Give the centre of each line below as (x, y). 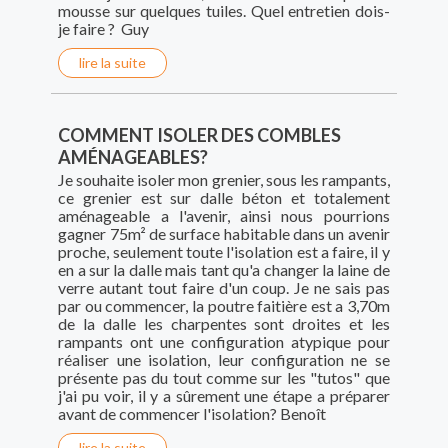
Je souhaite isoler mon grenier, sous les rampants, (224, 180)
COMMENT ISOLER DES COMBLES (200, 135)
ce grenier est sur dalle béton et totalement (224, 198)
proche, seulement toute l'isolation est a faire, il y (224, 252)
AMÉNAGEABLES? (133, 157)
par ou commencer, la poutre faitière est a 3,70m (224, 306)
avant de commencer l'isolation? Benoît (192, 414)
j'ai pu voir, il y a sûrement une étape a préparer (224, 396)
